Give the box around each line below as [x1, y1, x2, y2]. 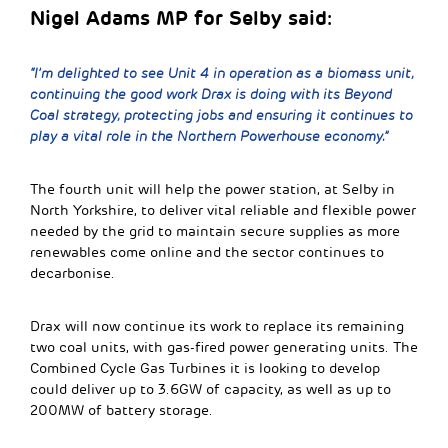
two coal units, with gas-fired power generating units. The [30, 338, 418, 356]
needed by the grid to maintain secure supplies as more [30, 222, 400, 240]
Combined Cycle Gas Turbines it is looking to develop [30, 359, 380, 377]
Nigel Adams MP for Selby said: [30, 4, 332, 31]
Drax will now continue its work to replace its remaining [30, 317, 404, 335]
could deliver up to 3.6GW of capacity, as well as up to [30, 380, 391, 398]
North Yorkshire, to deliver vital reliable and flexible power [30, 201, 416, 219]
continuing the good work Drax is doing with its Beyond [30, 85, 392, 103]
